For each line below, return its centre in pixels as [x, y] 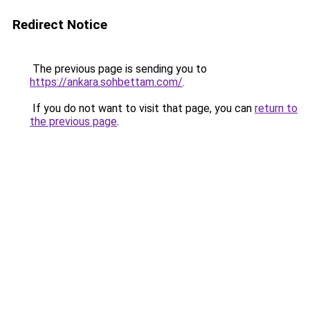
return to [276, 108]
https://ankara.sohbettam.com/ [106, 82]
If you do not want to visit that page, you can [142, 108]
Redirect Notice [60, 25]
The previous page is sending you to [118, 69]
